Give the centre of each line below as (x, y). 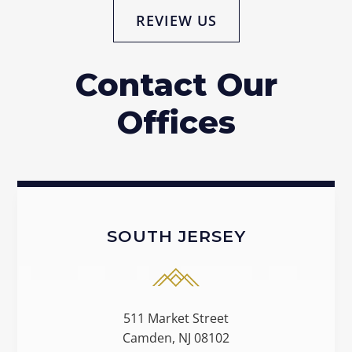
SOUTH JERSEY (176, 236)
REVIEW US (176, 21)
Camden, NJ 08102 (176, 338)
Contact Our (176, 85)
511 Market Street (176, 319)
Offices (176, 123)
